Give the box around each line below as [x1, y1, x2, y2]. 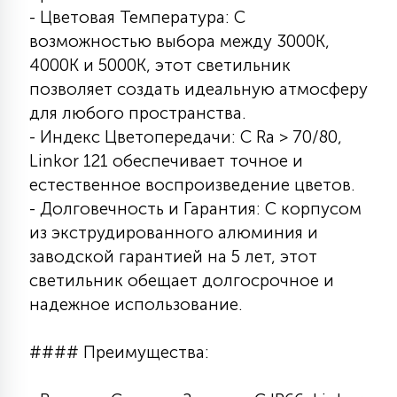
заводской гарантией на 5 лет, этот [29, 246, 317, 267]
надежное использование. [29, 294, 242, 315]
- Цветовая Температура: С [29, 7, 245, 27]
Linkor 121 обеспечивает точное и [29, 151, 303, 171]
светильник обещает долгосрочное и [29, 270, 334, 291]
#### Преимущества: [29, 342, 209, 362]
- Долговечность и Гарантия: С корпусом [29, 198, 362, 219]
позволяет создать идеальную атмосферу [29, 79, 368, 99]
